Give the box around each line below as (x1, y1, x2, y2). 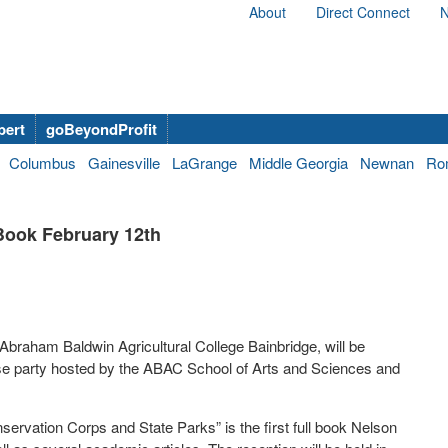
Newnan (360, 152, 414, 173)
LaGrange (172, 152, 237, 173)
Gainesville (88, 152, 160, 173)
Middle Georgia (249, 152, 348, 173)
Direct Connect (316, 2, 410, 22)
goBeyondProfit (46, 118, 157, 140)
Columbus (9, 152, 76, 173)
